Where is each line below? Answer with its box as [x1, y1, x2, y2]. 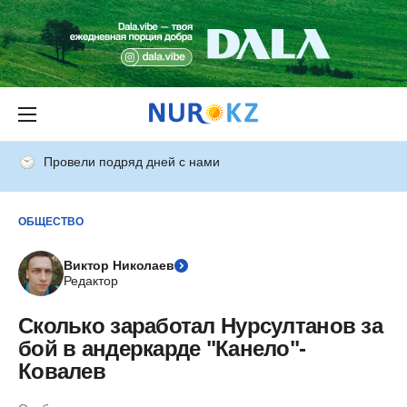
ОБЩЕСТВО [18, 214, 84, 228]
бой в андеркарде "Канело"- [18, 336, 306, 361]
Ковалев [18, 359, 105, 383]
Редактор [64, 273, 118, 288]
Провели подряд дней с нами [44, 154, 220, 169]
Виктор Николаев [64, 258, 174, 273]
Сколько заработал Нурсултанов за [18, 313, 382, 338]
